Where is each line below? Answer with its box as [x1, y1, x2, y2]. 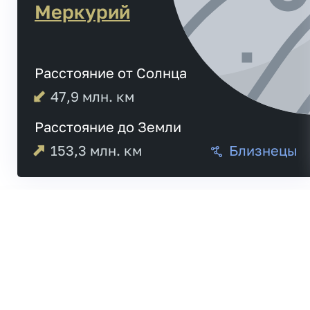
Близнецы [229, 141, 298, 158]
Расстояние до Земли [35, 118, 181, 135]
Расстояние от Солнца [35, 64, 187, 81]
